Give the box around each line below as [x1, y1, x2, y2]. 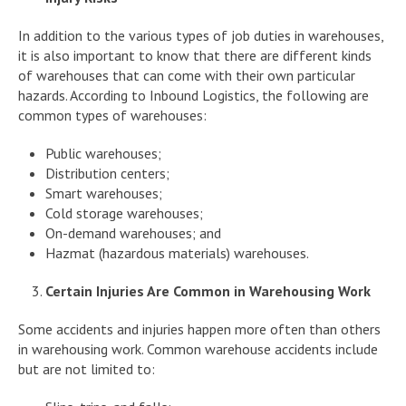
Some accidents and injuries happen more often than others [18, 319, 381, 338]
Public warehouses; [45, 143, 161, 162]
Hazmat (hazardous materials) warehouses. [45, 243, 309, 262]
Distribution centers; [45, 163, 169, 182]
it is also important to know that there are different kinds [18, 45, 372, 64]
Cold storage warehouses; [45, 203, 203, 222]
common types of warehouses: [18, 105, 207, 124]
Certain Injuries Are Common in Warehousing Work [45, 281, 371, 300]
